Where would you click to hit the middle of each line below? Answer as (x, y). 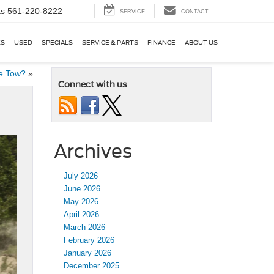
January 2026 (87, 253)
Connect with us (92, 84)
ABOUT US (201, 43)
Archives (93, 151)
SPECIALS (57, 43)
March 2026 (84, 227)
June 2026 (82, 189)
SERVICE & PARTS (110, 43)
